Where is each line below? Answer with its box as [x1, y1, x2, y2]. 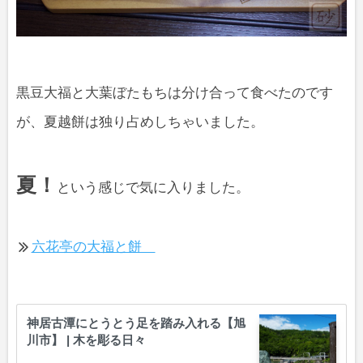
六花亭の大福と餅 [31, 239, 156, 255]
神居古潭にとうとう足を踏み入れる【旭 [27, 316, 246, 331]
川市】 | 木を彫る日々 [27, 333, 146, 348]
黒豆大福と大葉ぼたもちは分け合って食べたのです [16, 85, 333, 101]
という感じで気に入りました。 [57, 179, 250, 195]
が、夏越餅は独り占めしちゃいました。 [16, 114, 264, 130]
